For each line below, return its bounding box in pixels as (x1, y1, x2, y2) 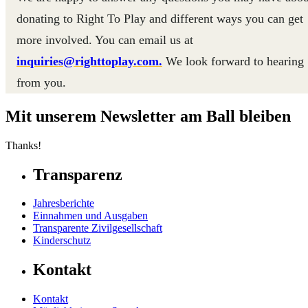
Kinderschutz (33, 234, 91, 247)
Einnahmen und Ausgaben (33, 210, 148, 222)
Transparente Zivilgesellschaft (33, 222, 162, 234)
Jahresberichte (33, 197, 94, 210)
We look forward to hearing (162, 54, 304, 68)
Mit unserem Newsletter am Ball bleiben (5, 107, 291, 125)
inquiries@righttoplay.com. (16, 54, 162, 68)
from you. (16, 75, 66, 89)
